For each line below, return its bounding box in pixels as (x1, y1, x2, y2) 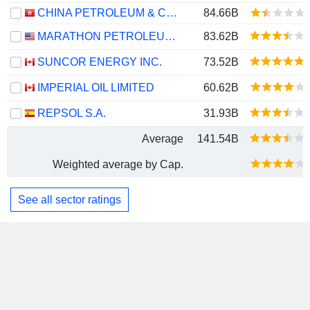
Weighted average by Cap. (53, 158, 183, 170)
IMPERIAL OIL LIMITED (37, 82, 154, 93)
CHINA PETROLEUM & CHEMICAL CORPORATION (166, 7, 177, 19)
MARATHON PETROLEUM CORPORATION (165, 30, 176, 42)
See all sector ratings (18, 193, 121, 206)
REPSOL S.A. (37, 107, 106, 119)
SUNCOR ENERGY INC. (37, 56, 162, 68)
